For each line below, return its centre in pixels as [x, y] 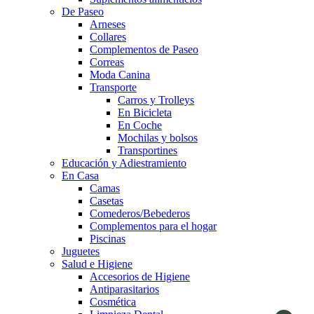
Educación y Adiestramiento [124, 163]
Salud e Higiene [97, 264]
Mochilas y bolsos [158, 138]
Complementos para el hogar [153, 226]
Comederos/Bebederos [140, 214]
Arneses [108, 25]
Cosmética [113, 302]
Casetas [107, 201]
